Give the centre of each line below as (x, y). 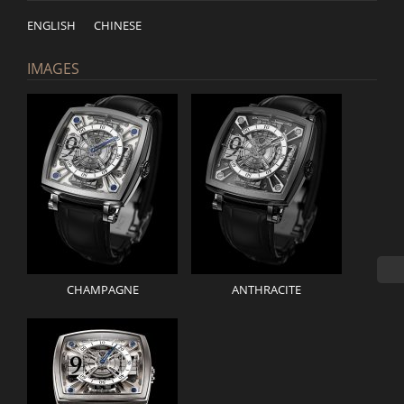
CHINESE (118, 25)
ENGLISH (51, 25)
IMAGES (53, 69)
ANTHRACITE (266, 289)
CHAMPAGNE (102, 289)
